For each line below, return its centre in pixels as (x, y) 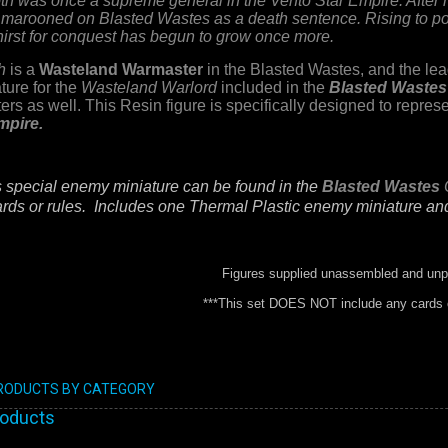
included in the (273, 87)
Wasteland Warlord (149, 87)
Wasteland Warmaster (121, 69)
